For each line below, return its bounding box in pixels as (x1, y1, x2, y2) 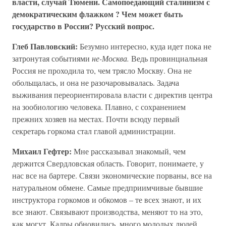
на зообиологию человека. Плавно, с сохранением (12, 101, 186, 112)
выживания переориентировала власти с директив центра (12, 89, 212, 100)
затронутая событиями (12, 53, 92, 64)
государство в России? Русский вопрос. (12, 20, 154, 32)
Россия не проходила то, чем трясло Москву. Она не (12, 65, 192, 76)
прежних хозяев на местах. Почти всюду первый (12, 114, 180, 124)
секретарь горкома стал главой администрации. (12, 126, 176, 136)
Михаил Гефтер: (12, 145, 72, 157)
